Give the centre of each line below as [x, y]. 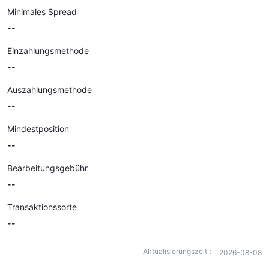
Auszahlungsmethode [50, 90]
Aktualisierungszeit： [179, 251]
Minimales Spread [42, 12]
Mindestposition [38, 129]
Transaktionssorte [42, 207]
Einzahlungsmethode [48, 51]
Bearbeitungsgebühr [47, 168]
